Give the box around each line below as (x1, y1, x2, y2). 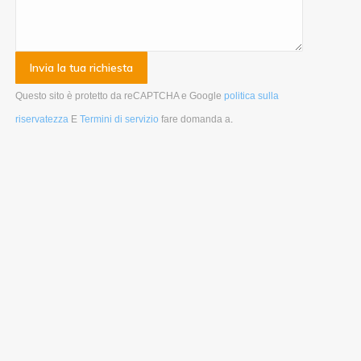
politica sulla (224, 90, 280, 102)
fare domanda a (161, 114, 231, 126)
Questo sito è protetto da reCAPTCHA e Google (15, 90, 225, 102)
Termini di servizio (80, 114, 160, 126)
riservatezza (15, 114, 69, 126)
